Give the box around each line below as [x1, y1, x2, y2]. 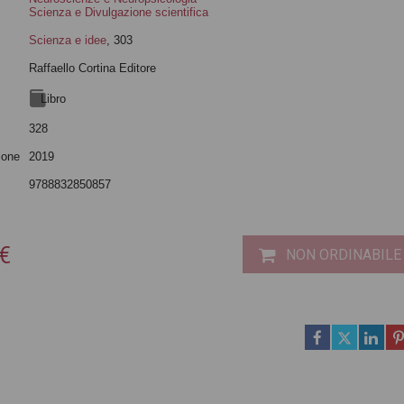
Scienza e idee [29, 33, 107, 47]
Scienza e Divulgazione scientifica [29, 5, 209, 19]
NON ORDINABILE [286, 246, 402, 263]
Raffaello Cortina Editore [29, 61, 157, 75]
